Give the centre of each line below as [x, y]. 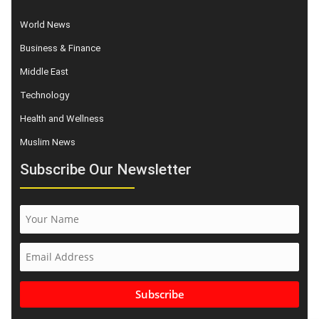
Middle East [44, 71]
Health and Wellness [62, 118]
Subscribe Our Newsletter [106, 169]
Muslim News [48, 142]
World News [45, 24]
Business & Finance [60, 48]
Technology [45, 95]
